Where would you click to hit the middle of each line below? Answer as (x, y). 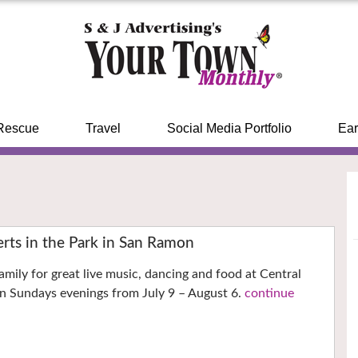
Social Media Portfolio (229, 128)
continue (270, 294)
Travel (103, 128)
